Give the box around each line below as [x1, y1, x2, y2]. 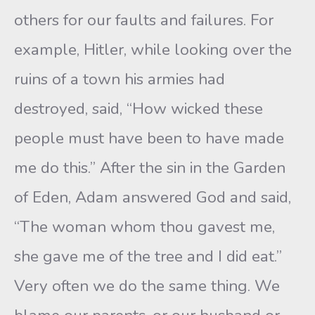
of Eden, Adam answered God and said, [14, 186, 291, 208]
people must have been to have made [14, 127, 284, 149]
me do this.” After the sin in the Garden [14, 157, 285, 179]
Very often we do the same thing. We [14, 275, 280, 297]
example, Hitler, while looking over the [14, 39, 292, 60]
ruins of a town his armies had [14, 68, 225, 90]
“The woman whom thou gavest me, [14, 216, 275, 238]
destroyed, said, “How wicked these [14, 98, 263, 120]
